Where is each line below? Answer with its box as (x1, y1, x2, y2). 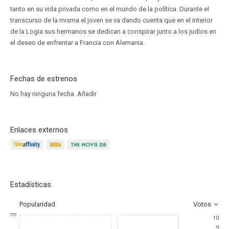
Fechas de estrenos (10, 74, 77, 83)
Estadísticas (10, 180, 51, 189)
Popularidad (19, 200, 55, 208)
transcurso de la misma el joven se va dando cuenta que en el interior (10, 16, 213, 24)
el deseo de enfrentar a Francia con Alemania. (10, 39, 145, 47)
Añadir (77, 90, 97, 98)
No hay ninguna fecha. (10, 90, 77, 98)
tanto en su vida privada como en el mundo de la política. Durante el (10, 5, 209, 13)
